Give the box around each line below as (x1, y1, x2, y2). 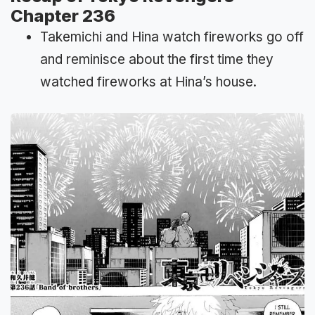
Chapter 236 (11, 5, 115, 26)
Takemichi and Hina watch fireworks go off (40, 28, 304, 45)
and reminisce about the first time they (40, 51, 274, 67)
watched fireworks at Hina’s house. (40, 73, 257, 90)
